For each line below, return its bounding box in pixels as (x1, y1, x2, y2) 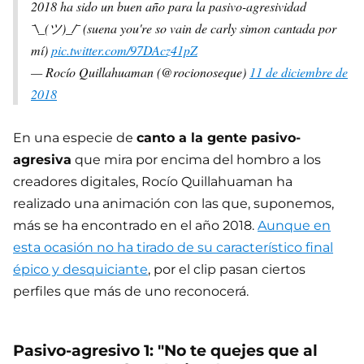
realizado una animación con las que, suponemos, (13, 196, 334, 212)
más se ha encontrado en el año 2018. (13, 218, 258, 234)
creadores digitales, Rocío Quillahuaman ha (13, 174, 292, 190)
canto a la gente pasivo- (136, 130, 301, 146)
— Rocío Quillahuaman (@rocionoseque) (31, 63, 249, 81)
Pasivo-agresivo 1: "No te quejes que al (13, 341, 318, 361)
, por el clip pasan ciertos (148, 262, 305, 278)
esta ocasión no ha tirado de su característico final (13, 240, 333, 256)
